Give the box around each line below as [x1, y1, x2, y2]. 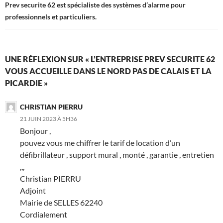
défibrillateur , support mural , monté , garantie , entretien [20, 149, 214, 159]
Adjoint [20, 185, 46, 195]
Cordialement [20, 209, 67, 219]
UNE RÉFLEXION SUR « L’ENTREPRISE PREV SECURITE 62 [5, 54, 215, 64]
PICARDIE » [5, 78, 48, 88]
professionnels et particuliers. [5, 12, 97, 21]
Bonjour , [20, 125, 51, 135]
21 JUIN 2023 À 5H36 [20, 114, 77, 122]
